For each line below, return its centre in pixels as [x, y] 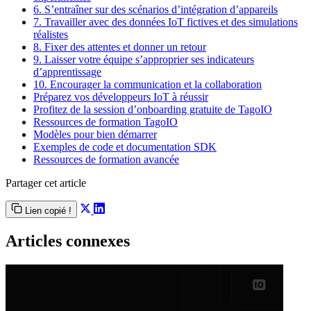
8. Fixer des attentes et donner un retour [120, 47]
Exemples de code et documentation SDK [125, 147]
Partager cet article [46, 183]
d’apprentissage [67, 72]
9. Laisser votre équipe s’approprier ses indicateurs [144, 59]
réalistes [51, 34]
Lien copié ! [48, 211]
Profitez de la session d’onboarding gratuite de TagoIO [153, 109]
